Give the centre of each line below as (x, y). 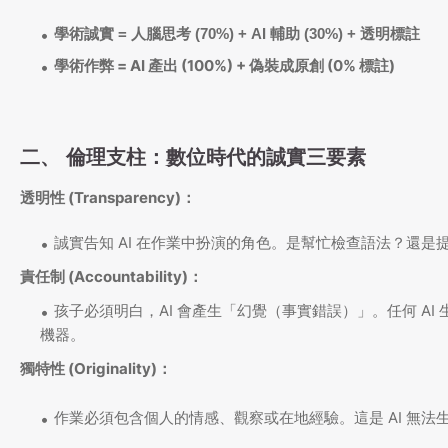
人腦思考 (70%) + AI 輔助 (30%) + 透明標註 (275, 34)
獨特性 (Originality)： (96, 369)
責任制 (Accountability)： (111, 277)
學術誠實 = (92, 34)
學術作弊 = (92, 66)
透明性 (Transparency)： (108, 198)
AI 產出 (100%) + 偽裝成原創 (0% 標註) (262, 66)
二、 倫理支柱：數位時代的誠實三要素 (193, 157)
